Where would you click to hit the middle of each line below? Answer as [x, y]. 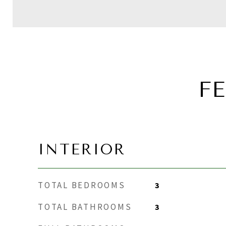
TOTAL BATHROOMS [85, 207]
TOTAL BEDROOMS [82, 185]
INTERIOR [82, 149]
